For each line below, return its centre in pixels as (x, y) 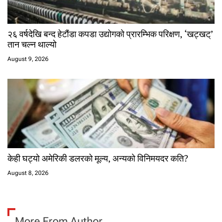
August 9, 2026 (28, 59)
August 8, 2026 (28, 173)
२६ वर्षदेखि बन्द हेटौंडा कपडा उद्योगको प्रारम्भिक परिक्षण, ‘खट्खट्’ (110, 34)
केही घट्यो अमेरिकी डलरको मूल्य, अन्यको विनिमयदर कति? (98, 158)
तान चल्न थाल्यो (32, 44)
